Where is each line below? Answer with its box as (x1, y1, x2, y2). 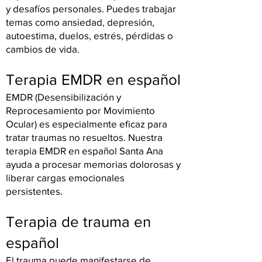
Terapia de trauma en (6, 213, 151, 230)
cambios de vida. (6, 43, 80, 54)
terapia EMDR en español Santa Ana (6, 145, 163, 156)
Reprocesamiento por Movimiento (6, 105, 155, 116)
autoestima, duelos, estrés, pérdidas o (6, 30, 173, 41)
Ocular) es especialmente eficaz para (6, 118, 167, 129)
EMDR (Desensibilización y (6, 91, 121, 102)
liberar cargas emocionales (6, 172, 125, 183)
